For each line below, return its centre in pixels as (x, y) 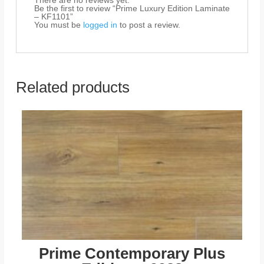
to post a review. (148, 25)
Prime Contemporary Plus (132, 254)
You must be (58, 25)
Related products (72, 88)
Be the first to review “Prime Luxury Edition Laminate (132, 9)
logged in (100, 25)
